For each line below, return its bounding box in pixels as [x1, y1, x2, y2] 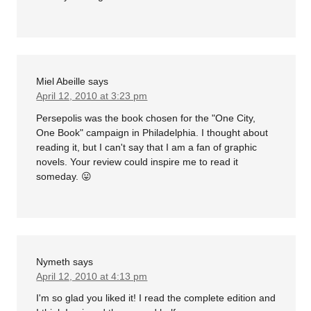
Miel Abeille [36, 76, 86, 87]
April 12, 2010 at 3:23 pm [36, 90, 148, 102]
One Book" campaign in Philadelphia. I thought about [36, 126, 269, 138]
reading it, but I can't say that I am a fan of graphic [36, 141, 258, 153]
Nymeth [36, 255, 71, 267]
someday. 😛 [36, 170, 92, 182]
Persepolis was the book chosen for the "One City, [36, 112, 256, 124]
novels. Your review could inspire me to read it [36, 155, 239, 167]
